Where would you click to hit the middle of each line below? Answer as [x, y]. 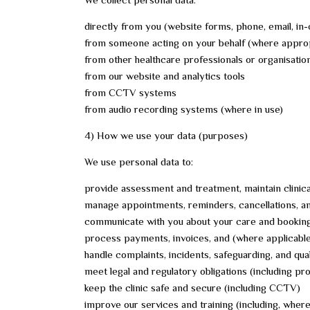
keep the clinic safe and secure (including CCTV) [192, 288]
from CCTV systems [130, 92]
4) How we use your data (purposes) [166, 135]
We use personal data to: [139, 162]
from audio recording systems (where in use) [184, 109]
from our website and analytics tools [165, 76]
